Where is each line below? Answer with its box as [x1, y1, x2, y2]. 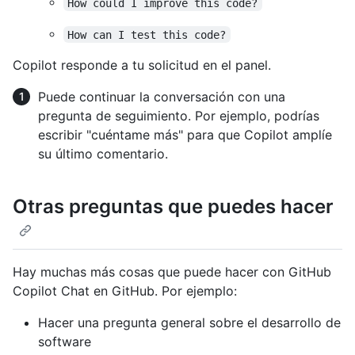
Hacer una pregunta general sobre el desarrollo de [38, 314, 341, 330]
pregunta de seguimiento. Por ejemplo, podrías [38, 108, 319, 124]
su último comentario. [38, 146, 168, 162]
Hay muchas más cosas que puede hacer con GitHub [13, 263, 331, 280]
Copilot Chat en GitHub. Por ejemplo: [13, 282, 237, 299]
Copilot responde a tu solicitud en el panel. [13, 57, 271, 74]
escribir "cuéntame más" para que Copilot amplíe [38, 127, 332, 143]
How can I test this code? [67, 28, 227, 41]
